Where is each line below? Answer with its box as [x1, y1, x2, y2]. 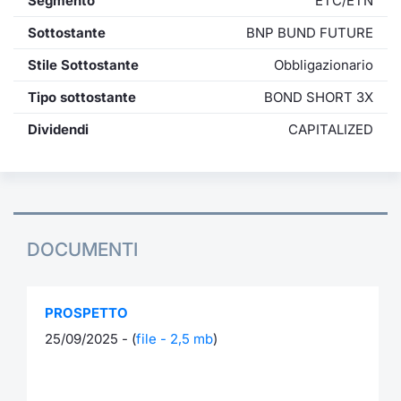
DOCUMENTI [27, 238, 138, 260]
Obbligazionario [274, 56, 373, 73]
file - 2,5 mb [136, 329, 213, 347]
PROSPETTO [45, 303, 128, 321]
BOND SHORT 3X [264, 89, 373, 106]
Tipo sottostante [28, 89, 136, 106]
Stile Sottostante [28, 56, 139, 73]
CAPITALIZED [288, 121, 373, 138]
